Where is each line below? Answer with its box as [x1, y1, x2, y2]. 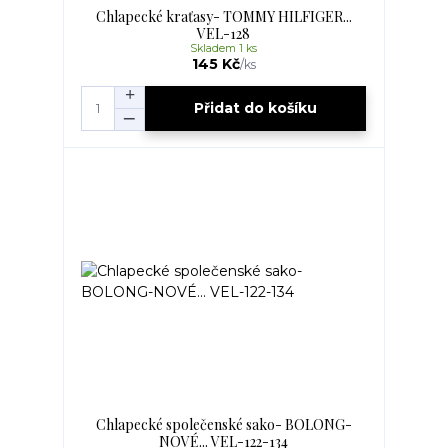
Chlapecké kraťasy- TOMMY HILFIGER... [95, 6, 352, 26]
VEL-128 [197, 23, 251, 43]
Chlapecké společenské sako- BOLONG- [95, 414, 352, 434]
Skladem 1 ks [190, 41, 258, 55]
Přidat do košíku [194, 99, 318, 118]
